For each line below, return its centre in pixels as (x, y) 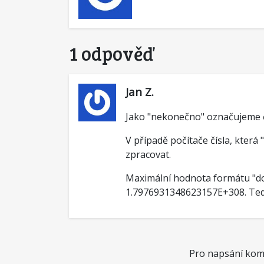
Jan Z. (140, 92)
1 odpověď (112, 54)
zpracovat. (148, 155)
